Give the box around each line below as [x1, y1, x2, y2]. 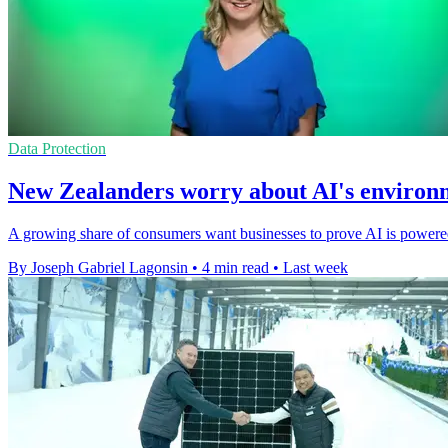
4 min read [202, 259, 269, 277]
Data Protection [8, 140, 106, 158]
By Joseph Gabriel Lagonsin [8, 259, 188, 277]
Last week [283, 259, 348, 277]
